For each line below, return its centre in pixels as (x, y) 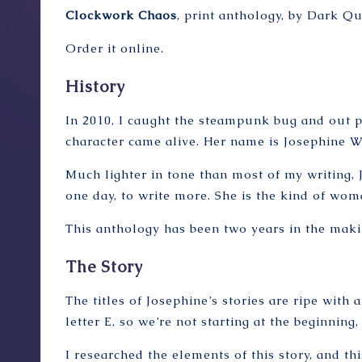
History (95, 86)
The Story (104, 266)
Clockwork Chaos (121, 15)
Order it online (113, 48)
